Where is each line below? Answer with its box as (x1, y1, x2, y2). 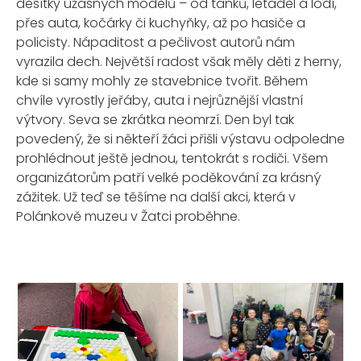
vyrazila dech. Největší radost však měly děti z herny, (16, 52, 342, 71)
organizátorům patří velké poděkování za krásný (16, 168, 321, 187)
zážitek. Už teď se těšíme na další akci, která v (16, 188, 296, 206)
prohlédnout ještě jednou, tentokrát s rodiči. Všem (16, 149, 328, 168)
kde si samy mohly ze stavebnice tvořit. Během (16, 72, 308, 90)
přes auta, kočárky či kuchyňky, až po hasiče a (16, 14, 305, 32)
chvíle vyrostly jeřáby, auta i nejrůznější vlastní (16, 91, 303, 110)
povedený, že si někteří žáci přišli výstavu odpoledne (16, 130, 345, 148)
